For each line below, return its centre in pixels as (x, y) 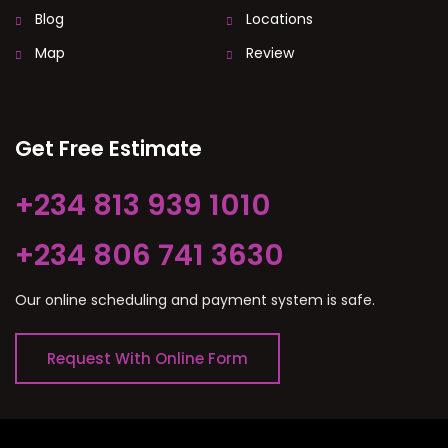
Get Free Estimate (108, 148)
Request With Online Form (147, 358)
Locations (279, 18)
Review (270, 52)
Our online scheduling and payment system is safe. (195, 299)
